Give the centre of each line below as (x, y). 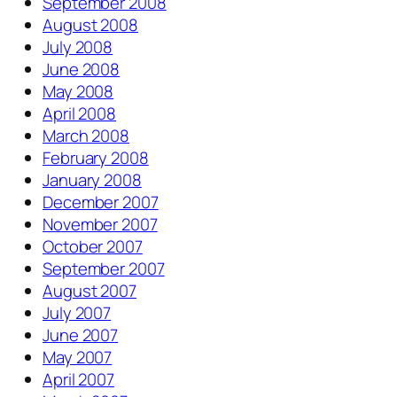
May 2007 (78, 358)
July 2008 (78, 47)
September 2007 (104, 269)
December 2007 (101, 202)
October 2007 (93, 247)
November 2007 (100, 225)
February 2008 (96, 158)
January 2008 (92, 180)
